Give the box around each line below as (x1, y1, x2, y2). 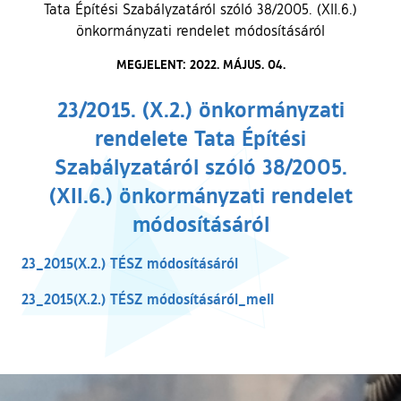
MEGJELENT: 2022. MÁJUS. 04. (115, 55, 286, 73)
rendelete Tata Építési (95, 123, 306, 151)
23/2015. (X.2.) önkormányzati (56, 94, 345, 123)
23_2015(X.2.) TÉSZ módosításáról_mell (21, 288, 274, 308)
